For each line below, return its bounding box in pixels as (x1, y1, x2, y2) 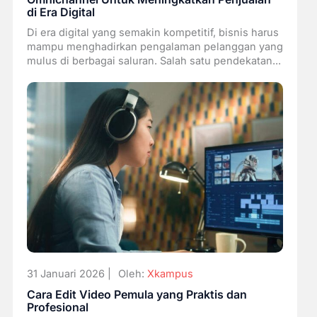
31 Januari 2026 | (26, 267, 111, 281)
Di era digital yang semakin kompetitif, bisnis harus (26, 25, 279, 39)
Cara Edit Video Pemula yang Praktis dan (26, 287, 247, 302)
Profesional (26, 300, 88, 315)
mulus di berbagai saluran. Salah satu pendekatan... (26, 54, 281, 67)
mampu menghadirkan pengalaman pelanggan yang (26, 40, 283, 53)
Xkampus (146, 267, 193, 281)
